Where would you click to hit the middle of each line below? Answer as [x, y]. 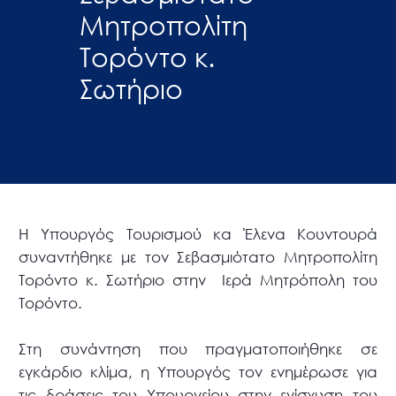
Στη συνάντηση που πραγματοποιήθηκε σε [198, 349]
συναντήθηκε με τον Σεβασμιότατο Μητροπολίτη [198, 257]
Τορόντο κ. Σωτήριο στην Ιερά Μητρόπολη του [198, 280]
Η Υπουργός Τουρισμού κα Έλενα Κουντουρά [198, 234]
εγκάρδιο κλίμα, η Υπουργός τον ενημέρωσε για [198, 372]
